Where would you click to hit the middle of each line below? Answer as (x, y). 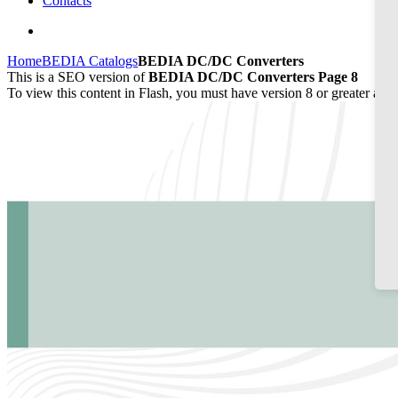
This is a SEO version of (78, 77)
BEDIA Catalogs (90, 61)
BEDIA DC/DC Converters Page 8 (253, 77)
